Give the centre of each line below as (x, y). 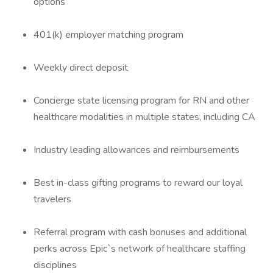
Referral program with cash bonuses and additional (140, 232)
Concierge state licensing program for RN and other (141, 101)
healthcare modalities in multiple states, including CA (144, 117)
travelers (52, 199)
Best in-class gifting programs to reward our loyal (138, 183)
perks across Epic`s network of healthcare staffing (140, 249)
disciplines (55, 265)
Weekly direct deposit (81, 68)
